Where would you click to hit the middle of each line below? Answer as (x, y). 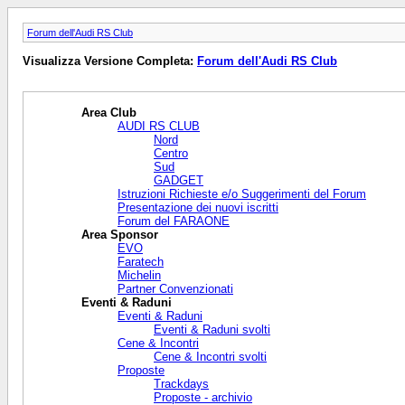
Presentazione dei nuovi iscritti (198, 207)
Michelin (139, 275)
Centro (171, 153)
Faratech (141, 261)
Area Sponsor (120, 234)
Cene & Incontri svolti (210, 356)
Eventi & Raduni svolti (212, 329)
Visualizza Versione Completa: (110, 61)
